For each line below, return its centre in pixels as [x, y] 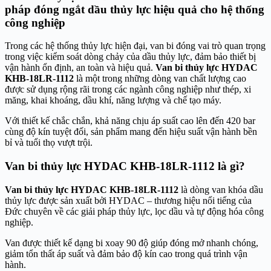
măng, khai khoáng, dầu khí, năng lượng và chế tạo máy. [113, 100]
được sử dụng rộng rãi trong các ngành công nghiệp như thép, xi [128, 90]
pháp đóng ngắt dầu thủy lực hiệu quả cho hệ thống [135, 9]
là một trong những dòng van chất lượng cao [160, 79]
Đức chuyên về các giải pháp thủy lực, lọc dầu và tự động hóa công [134, 211]
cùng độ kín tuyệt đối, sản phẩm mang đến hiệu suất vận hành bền [131, 132]
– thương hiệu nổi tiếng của [198, 200]
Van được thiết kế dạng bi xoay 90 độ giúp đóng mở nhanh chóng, [132, 243]
